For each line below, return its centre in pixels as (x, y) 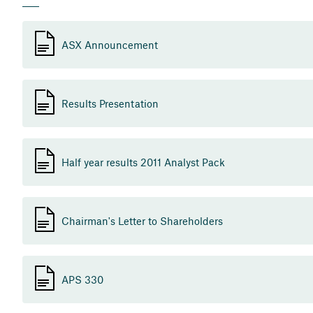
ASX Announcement (110, 44)
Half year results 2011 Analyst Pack (143, 162)
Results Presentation (110, 103)
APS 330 (82, 279)
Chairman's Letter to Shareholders (142, 220)
